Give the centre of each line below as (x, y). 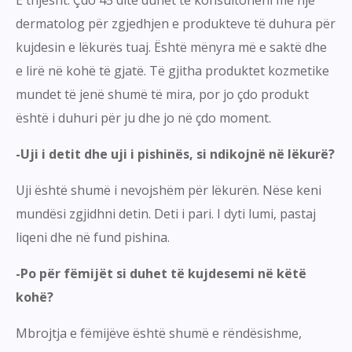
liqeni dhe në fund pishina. (93, 238)
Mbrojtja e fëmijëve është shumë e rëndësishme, (159, 334)
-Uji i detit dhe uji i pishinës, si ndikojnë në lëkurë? (175, 154)
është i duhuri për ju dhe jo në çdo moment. (143, 118)
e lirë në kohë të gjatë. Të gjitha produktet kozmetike (172, 71)
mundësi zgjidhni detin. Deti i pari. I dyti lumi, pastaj (166, 214)
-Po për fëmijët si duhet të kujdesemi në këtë (161, 274)
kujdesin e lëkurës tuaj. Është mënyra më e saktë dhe (171, 48)
